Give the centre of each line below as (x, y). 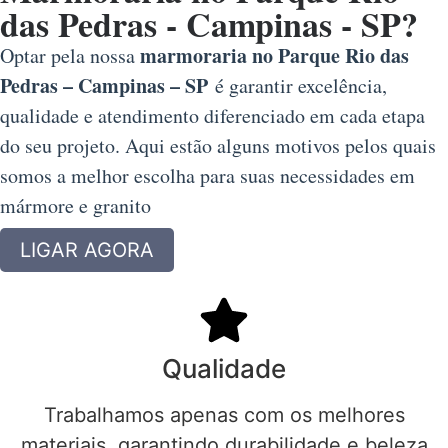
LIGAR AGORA (87, 250)
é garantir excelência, (297, 85)
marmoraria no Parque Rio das (274, 55)
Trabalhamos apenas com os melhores (224, 415)
